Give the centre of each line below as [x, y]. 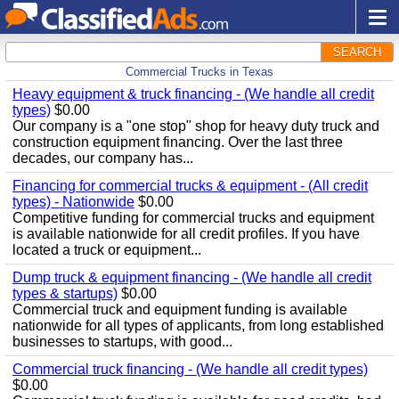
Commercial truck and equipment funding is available [180, 309]
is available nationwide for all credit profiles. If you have [186, 234]
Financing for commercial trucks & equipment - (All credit [190, 186]
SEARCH [357, 52]
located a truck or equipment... [107, 250]
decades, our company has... [103, 158]
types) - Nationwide [73, 202]
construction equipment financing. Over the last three [178, 142]
